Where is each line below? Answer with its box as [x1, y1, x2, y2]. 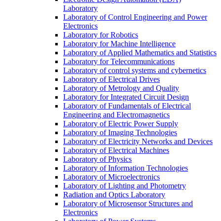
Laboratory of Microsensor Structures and [63, 199, 193, 208]
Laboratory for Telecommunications [63, 57, 175, 66]
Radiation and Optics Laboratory [63, 190, 165, 199]
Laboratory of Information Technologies [63, 163, 188, 172]
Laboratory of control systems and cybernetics [63, 66, 206, 74]
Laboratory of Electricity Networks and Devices [63, 137, 213, 146]
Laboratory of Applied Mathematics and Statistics [63, 48, 217, 57]
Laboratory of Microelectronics [63, 172, 160, 181]
